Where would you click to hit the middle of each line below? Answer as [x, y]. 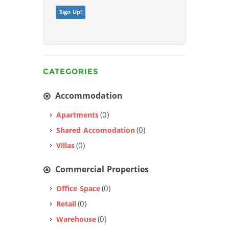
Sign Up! [70, 12]
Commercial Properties [102, 169]
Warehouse [76, 220]
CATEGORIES [71, 72]
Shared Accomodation [96, 131]
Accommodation [89, 96]
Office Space [78, 189]
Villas [65, 146]
